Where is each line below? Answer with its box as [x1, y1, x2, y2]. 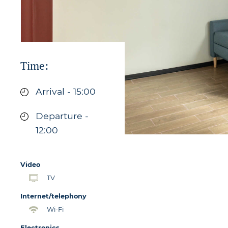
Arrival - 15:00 [36, 86, 96, 97]
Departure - [36, 110, 89, 121]
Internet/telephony [20, 192, 87, 200]
